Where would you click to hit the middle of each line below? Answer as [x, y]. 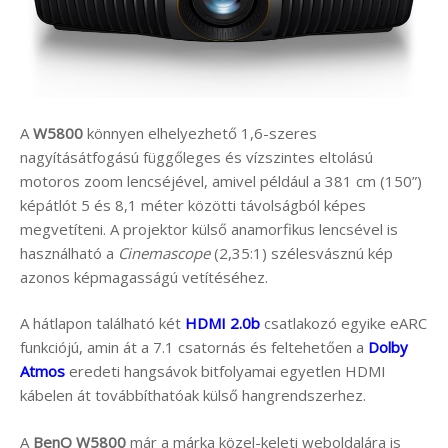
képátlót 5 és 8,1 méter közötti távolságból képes [193, 204]
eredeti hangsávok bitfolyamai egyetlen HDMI [225, 371]
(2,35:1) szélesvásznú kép [301, 252]
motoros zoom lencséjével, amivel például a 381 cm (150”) [221, 180]
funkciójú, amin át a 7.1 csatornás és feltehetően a [194, 347]
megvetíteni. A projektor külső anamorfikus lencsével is [209, 228]
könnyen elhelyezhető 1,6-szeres [200, 132]
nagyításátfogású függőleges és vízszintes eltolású [196, 156]
